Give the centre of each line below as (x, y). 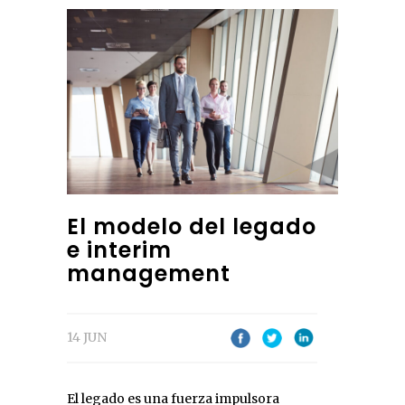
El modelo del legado (192, 226)
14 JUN (87, 337)
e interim (119, 250)
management (149, 273)
